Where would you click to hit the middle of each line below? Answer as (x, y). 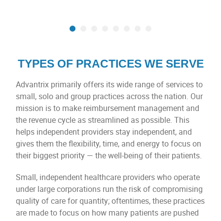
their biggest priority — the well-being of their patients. (109, 155)
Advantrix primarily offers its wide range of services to (109, 84)
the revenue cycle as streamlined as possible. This (103, 120)
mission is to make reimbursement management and (108, 108)
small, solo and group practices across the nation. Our (109, 96)
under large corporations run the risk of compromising (109, 189)
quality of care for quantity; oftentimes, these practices (110, 201)
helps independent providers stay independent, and (104, 132)
